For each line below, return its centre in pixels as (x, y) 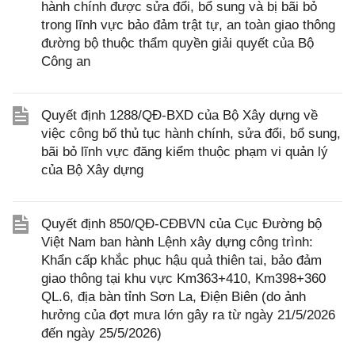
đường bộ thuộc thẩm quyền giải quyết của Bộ (177, 43)
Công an (66, 61)
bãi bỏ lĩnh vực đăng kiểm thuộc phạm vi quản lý (185, 152)
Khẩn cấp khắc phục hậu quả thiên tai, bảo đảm (181, 260)
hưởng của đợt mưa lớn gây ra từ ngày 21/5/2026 (188, 315)
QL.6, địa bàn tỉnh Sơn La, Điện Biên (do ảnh (174, 297)
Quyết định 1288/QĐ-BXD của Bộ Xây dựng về (179, 115)
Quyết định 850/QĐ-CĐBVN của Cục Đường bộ (181, 224)
